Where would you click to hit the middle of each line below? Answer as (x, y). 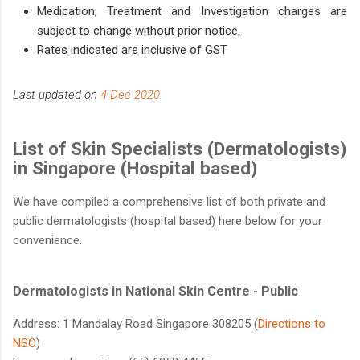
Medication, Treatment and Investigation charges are (192, 12)
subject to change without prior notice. (139, 31)
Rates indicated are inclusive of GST (132, 50)
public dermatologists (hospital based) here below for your (168, 221)
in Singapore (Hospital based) (137, 168)
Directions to (292, 324)
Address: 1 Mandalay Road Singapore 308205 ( (135, 324)
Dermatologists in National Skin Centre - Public (155, 292)
